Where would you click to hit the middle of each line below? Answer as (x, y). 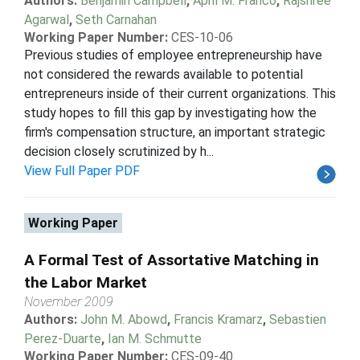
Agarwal (47, 19)
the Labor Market (86, 282)
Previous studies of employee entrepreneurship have (173, 55)
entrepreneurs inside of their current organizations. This (180, 93)
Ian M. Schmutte (155, 338)
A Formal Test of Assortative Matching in (172, 260)
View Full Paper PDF (82, 170)
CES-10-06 (202, 37)
